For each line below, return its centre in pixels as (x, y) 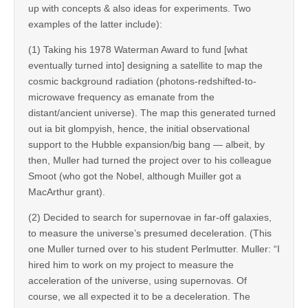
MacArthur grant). (67, 191)
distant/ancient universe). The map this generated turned (152, 112)
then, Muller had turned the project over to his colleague (150, 160)
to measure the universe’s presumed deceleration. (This (150, 233)
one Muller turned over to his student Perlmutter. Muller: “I (154, 249)
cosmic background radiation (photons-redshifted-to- (142, 81)
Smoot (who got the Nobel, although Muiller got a (135, 176)
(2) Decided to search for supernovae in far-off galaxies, (150, 217)
